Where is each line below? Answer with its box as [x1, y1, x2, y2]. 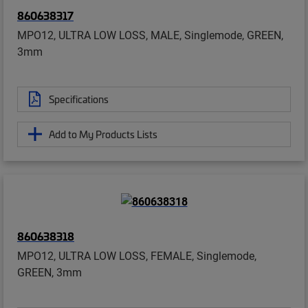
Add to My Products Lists [49, 126, 157, 141]
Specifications [49, 91, 109, 106]
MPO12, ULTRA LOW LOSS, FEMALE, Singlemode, [17, 247, 256, 263]
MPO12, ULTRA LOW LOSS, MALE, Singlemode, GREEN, [17, 27, 283, 42]
